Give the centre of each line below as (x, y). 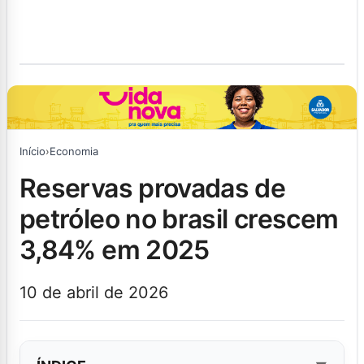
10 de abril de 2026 (94, 292)
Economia (74, 151)
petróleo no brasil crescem (179, 219)
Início (32, 151)
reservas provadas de (28, 188)
